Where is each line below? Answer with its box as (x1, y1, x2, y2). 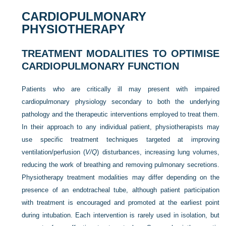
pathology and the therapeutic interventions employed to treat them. (22, 110, 219, 118)
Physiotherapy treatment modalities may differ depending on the (22, 174, 219, 181)
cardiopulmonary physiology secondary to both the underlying (22, 98, 219, 105)
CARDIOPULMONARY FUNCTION (22, 61, 180, 72)
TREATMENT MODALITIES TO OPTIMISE (22, 48, 219, 59)
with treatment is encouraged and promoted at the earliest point (22, 199, 219, 206)
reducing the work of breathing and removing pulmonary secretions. (22, 161, 219, 168)
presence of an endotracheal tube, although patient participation (22, 186, 219, 194)
